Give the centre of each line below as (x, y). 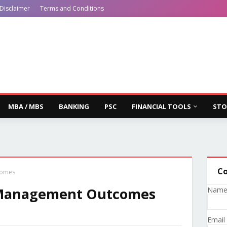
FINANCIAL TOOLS (161, 106)
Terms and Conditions (72, 8)
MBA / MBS (26, 106)
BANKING (74, 106)
